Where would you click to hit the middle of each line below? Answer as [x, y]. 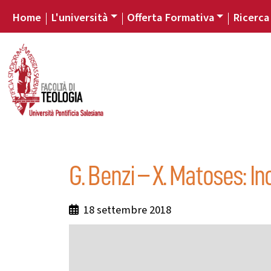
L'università [79, 17]
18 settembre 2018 [125, 210]
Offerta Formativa [170, 17]
